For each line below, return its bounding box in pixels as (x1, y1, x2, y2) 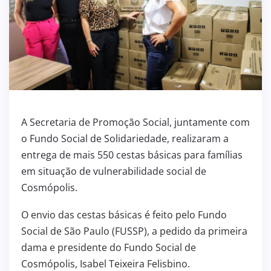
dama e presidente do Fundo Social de (21, 240, 196, 254)
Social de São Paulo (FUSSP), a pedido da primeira (21, 224, 247, 238)
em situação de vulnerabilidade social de (21, 164, 206, 178)
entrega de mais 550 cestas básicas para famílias (21, 148, 243, 162)
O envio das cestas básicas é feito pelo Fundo (21, 207, 227, 221)
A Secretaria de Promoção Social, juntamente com (21, 115, 250, 129)
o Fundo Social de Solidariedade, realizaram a (21, 131, 229, 145)
